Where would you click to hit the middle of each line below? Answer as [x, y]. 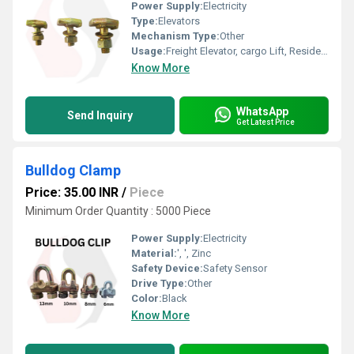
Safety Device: [167, 268]
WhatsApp [262, 111]
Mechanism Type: [175, 36]
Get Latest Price [265, 122]
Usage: [149, 51]
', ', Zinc [194, 253]
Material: [154, 253]
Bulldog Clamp [73, 170]
